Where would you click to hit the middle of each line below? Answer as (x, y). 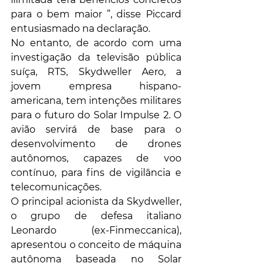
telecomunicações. (56, 187)
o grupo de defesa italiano (96, 216)
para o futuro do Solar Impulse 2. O (96, 115)
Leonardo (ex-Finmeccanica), (96, 231)
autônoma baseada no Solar (96, 259)
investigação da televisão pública (96, 58)
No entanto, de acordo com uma (96, 43)
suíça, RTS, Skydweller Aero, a (96, 72)
